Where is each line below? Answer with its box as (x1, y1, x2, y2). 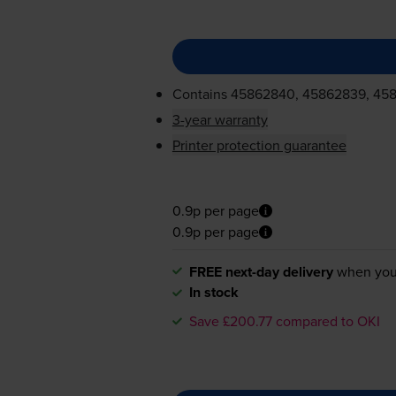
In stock (188, 281, 239, 302)
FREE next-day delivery (188, 261, 333, 282)
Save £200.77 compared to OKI (188, 310, 380, 331)
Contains (171, 84, 231, 104)
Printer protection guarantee (171, 135, 346, 156)
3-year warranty (171, 110, 268, 130)
